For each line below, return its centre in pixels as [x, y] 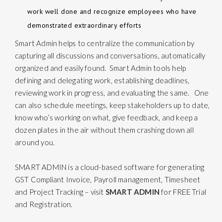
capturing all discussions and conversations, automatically [110, 55]
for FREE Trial [183, 192]
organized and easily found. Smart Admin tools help [101, 68]
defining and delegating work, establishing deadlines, [102, 80]
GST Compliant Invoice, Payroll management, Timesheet [108, 179]
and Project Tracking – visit [60, 192]
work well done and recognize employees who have [112, 11]
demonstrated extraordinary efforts [84, 25]
